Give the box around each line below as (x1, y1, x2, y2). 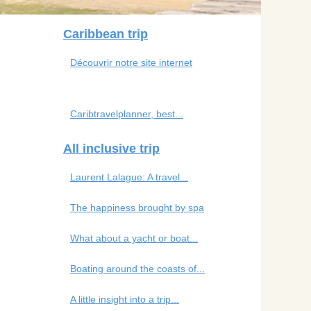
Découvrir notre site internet (70, 56, 192, 68)
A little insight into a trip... (70, 293, 179, 305)
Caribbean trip (63, 26, 148, 41)
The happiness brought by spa (70, 201, 204, 213)
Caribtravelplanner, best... (70, 108, 183, 119)
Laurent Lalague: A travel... (70, 171, 188, 183)
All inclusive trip (63, 141, 160, 155)
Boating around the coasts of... (70, 262, 205, 274)
